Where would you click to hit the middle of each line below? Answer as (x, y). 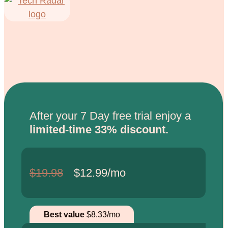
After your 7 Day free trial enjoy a (110, 116)
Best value (64, 214)
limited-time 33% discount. (99, 129)
